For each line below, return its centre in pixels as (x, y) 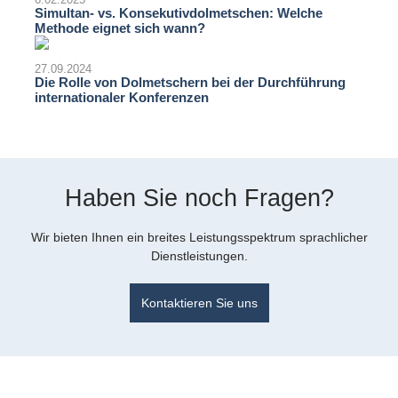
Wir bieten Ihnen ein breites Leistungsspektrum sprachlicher (199, 238)
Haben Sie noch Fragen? (199, 199)
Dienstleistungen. (199, 256)
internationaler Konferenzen (122, 98)
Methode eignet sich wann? (120, 28)
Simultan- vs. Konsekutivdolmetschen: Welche (179, 13)
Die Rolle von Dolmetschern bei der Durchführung (190, 83)
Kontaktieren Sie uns (199, 302)
